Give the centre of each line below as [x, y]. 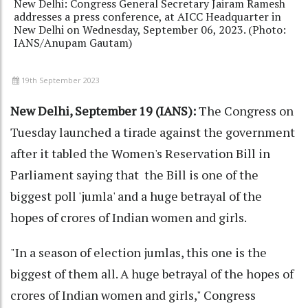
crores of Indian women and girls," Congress [133, 295]
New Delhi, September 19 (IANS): [103, 111]
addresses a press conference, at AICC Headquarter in [147, 17]
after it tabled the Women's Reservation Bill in [140, 154]
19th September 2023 [60, 80]
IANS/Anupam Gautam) [73, 43]
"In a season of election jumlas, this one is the [139, 253]
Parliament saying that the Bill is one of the [134, 175]
